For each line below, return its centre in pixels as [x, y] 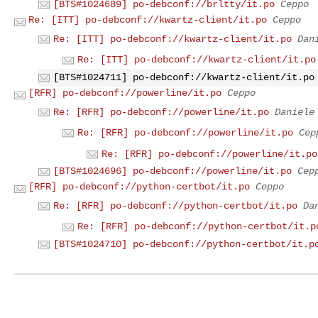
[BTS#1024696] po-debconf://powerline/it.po [172, 171]
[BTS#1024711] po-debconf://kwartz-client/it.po [184, 77]
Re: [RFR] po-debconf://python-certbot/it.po [175, 205]
